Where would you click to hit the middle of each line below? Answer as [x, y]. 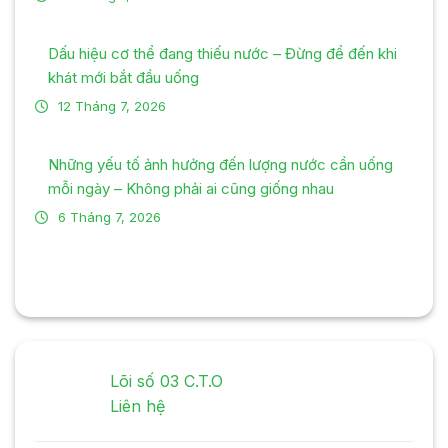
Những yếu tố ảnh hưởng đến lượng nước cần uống [220, 164]
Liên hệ [137, 405]
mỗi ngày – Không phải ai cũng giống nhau [191, 188]
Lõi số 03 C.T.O [166, 380]
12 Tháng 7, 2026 [112, 105]
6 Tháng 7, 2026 [109, 216]
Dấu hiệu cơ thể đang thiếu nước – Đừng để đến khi [222, 53]
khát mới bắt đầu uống [123, 77]
